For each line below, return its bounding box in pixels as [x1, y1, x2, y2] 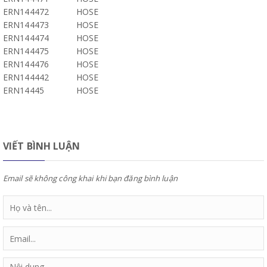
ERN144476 [3, 58, 49, 70]
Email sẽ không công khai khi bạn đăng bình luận [3, 173, 178, 184]
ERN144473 [3, 19, 49, 30]
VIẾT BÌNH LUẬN [3, 139, 80, 153]
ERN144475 [3, 45, 49, 57]
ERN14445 [3, 85, 44, 96]
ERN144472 [3, 6, 49, 17]
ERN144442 [3, 72, 49, 83]
